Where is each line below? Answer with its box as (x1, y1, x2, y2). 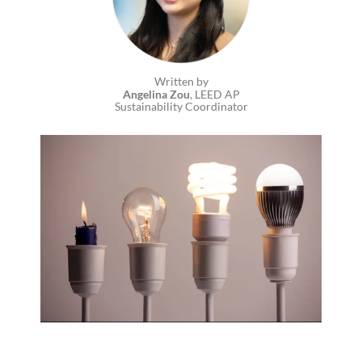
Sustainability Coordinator (114, 99, 248, 114)
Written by (154, 74, 208, 89)
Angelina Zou (122, 86, 190, 101)
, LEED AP (189, 86, 240, 101)
